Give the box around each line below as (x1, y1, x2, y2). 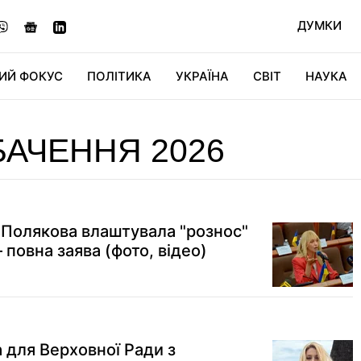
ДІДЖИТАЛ (110, 114, 177, 130)
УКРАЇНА (176, 68, 229, 84)
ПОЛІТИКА (87, 68, 151, 84)
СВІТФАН (260, 114, 315, 130)
